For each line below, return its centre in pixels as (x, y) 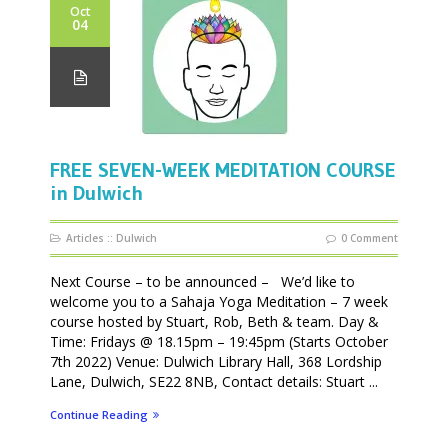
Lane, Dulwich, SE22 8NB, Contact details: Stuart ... (214, 381)
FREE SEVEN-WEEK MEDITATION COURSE (223, 169)
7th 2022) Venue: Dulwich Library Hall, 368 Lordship (216, 361)
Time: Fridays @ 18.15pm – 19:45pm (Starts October (219, 341)
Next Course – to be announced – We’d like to (202, 281)
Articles (85, 237)
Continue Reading (99, 414)
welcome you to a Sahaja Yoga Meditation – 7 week (219, 301)
